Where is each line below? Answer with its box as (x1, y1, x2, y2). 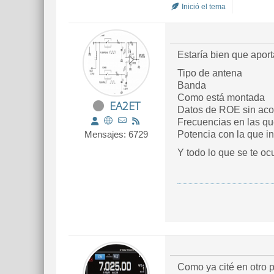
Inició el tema (180, 2, 226, 11)
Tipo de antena (177, 68, 242, 78)
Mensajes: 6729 (84, 129, 148, 139)
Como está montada (177, 92, 265, 103)
